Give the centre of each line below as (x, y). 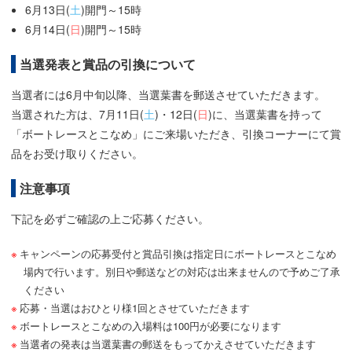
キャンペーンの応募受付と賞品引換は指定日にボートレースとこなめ (178, 253)
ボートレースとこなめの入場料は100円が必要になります (150, 325)
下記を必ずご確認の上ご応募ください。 (110, 218)
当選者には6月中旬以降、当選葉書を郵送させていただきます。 (168, 94)
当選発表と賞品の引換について (108, 64)
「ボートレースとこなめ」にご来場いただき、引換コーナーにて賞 (176, 133)
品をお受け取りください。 (77, 153)
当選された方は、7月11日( (77, 114)
